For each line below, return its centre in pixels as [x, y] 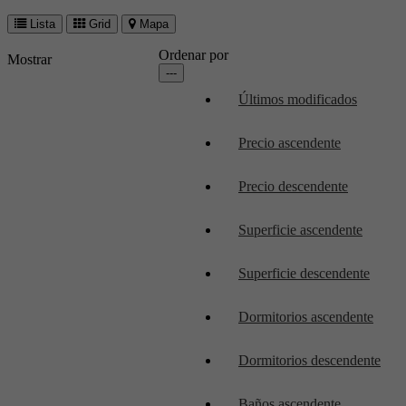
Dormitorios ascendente [306, 316]
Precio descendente [293, 186]
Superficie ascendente [300, 229]
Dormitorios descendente [309, 360]
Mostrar [29, 59]
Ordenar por [193, 54]
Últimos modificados [298, 99]
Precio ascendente [290, 142]
